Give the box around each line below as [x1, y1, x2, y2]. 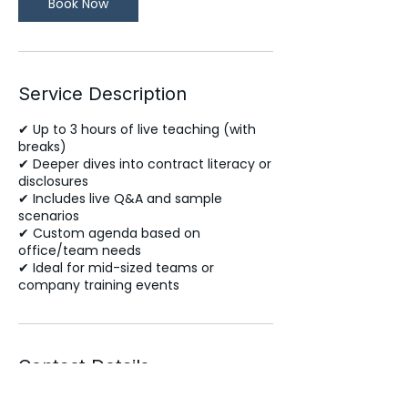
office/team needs [18, 241, 141, 260]
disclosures [18, 172, 88, 190]
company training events [18, 276, 179, 294]
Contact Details [18, 355, 149, 377]
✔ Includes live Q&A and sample [18, 189, 222, 208]
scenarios [18, 207, 79, 225]
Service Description [18, 83, 187, 105]
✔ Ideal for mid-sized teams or [18, 259, 214, 277]
